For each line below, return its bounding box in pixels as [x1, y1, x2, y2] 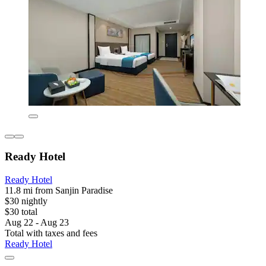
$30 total [5, 206, 37, 217]
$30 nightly [5, 195, 47, 206]
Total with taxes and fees [5, 227, 97, 238]
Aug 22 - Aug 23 [5, 217, 69, 227]
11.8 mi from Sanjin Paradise [5, 185, 113, 195]
